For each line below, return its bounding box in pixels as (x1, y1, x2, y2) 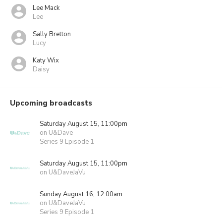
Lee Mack (33, 3, 59, 12)
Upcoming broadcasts (10, 98, 92, 108)
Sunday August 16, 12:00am (40, 190, 122, 199)
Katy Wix (33, 55, 59, 65)
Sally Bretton (33, 29, 71, 39)
